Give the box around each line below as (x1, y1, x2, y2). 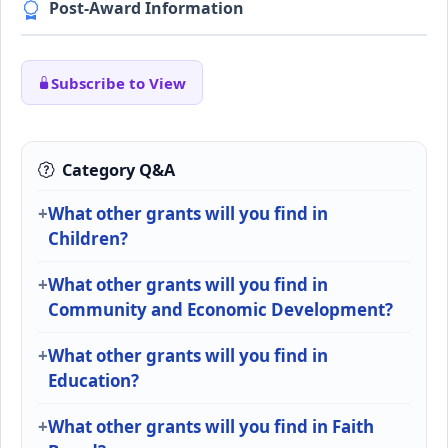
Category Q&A (62, 158, 175, 181)
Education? (48, 368, 139, 392)
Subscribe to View (51, 72, 186, 93)
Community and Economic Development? (48, 297, 393, 321)
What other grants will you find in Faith (48, 414, 374, 438)
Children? (48, 226, 128, 250)
